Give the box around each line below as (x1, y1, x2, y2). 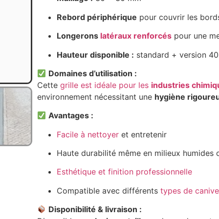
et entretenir (118, 129, 167, 139)
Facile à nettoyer (56, 129, 119, 139)
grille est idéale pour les (60, 80, 151, 90)
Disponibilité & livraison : (48, 204, 142, 215)
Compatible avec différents (56, 185, 160, 196)
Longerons (56, 31, 100, 41)
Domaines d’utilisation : (48, 68, 137, 78)
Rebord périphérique (56, 12, 137, 22)
